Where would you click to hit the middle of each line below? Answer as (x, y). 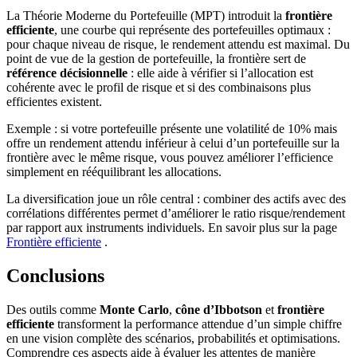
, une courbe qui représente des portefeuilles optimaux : (192, 29)
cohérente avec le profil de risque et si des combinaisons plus (159, 87)
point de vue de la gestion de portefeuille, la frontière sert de (156, 58)
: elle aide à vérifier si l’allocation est (220, 73)
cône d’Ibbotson (219, 309)
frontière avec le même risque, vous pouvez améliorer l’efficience (170, 157)
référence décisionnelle (67, 73)
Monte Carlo (134, 309)
